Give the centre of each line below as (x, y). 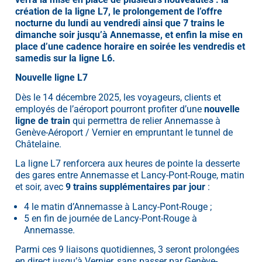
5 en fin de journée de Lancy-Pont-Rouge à (110, 218)
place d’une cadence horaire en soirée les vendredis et (130, 46)
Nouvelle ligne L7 (51, 78)
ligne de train (43, 120)
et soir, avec (40, 187)
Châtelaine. (38, 144)
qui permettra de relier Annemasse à (145, 120)
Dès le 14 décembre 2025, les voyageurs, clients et (118, 97)
